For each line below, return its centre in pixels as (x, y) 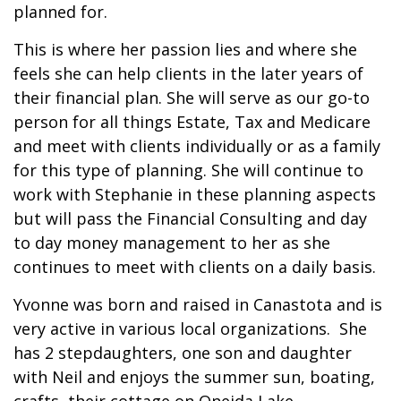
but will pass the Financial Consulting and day (190, 218)
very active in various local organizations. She (190, 328)
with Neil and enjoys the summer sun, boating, (194, 377)
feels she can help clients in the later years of (188, 73)
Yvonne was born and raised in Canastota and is (198, 304)
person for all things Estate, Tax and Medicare (192, 122)
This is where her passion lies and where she (185, 49)
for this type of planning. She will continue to (188, 170)
